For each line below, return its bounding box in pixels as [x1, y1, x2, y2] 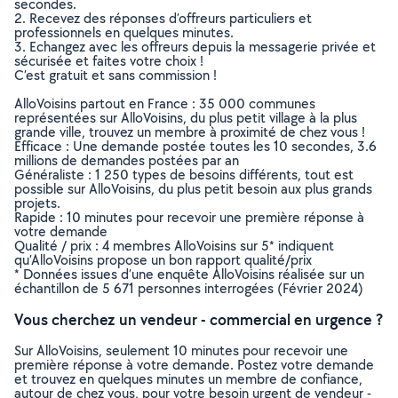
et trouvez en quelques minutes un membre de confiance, [14, 370, 362, 388]
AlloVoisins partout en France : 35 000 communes [14, 94, 315, 113]
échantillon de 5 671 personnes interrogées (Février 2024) [14, 279, 363, 298]
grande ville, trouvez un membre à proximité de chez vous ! [14, 123, 365, 141]
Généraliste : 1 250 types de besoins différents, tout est [14, 165, 354, 184]
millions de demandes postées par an [14, 151, 239, 170]
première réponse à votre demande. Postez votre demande [14, 355, 374, 374]
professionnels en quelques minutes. [14, 23, 234, 42]
